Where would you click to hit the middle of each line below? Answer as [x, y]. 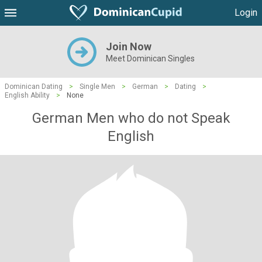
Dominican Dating [34, 87]
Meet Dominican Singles [150, 58]
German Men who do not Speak [131, 118]
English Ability [27, 95]
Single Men [97, 87]
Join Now [129, 46]
